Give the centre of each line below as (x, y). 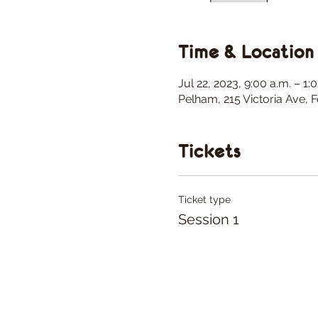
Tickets (209, 150)
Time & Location (246, 51)
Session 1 (208, 219)
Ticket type (204, 199)
